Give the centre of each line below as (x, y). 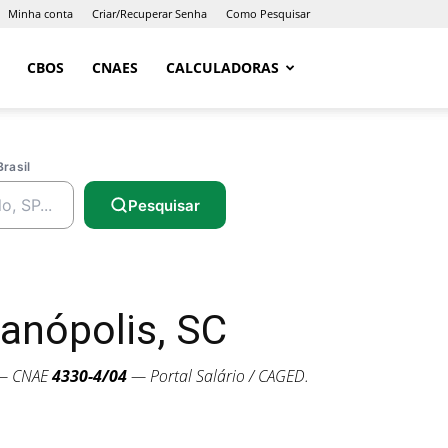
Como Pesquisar (268, 13)
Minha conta (40, 13)
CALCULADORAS (222, 67)
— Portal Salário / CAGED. (218, 376)
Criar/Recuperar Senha (149, 13)
